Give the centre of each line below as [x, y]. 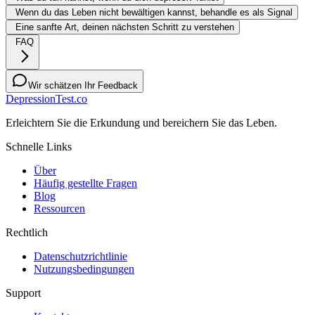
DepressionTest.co [46, 99]
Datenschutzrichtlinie [81, 257]
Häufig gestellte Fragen [85, 184]
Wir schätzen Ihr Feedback [83, 86]
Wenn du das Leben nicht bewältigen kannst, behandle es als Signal [154, 13]
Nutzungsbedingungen [84, 269]
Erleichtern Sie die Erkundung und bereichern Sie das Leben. [141, 123]
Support [23, 293]
